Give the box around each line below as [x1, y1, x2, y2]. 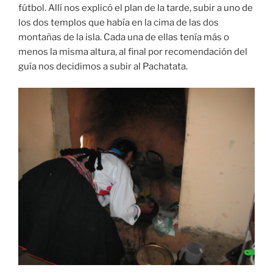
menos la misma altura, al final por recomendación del [18, 46, 247, 58]
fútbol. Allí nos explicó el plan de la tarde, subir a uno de [18, 2, 253, 14]
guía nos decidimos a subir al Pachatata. [18, 61, 188, 73]
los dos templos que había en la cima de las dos [18, 17, 219, 29]
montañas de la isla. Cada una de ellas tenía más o [18, 32, 229, 43]
